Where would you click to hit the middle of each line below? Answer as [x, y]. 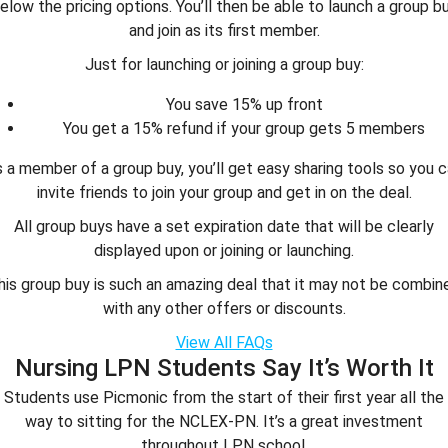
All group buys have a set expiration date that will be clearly [224, 227]
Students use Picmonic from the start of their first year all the [224, 398]
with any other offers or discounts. [224, 309]
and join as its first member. [224, 31]
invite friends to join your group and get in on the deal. [224, 193]
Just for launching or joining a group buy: [224, 65]
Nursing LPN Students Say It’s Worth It [224, 368]
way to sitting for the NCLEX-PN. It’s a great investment [224, 422]
